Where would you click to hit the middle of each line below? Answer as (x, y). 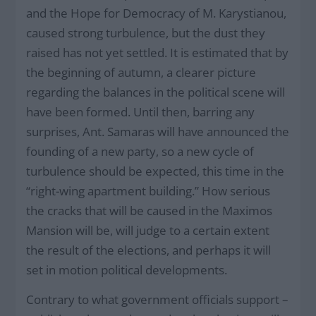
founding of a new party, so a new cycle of (140, 151)
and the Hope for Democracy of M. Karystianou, (157, 13)
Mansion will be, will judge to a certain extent (148, 230)
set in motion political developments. (127, 269)
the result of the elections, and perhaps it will (149, 250)
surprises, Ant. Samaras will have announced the (158, 131)
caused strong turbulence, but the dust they (146, 32)
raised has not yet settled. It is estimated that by (158, 52)
